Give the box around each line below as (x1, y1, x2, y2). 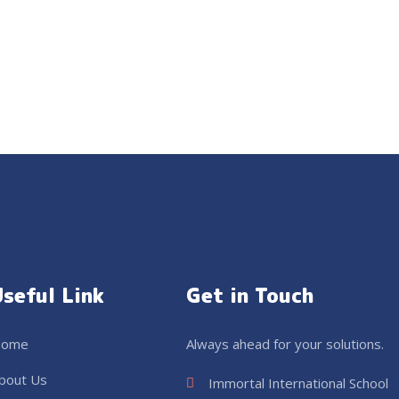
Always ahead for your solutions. (186, 335, 384, 353)
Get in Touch (186, 281, 313, 309)
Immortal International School (208, 374, 388, 392)
